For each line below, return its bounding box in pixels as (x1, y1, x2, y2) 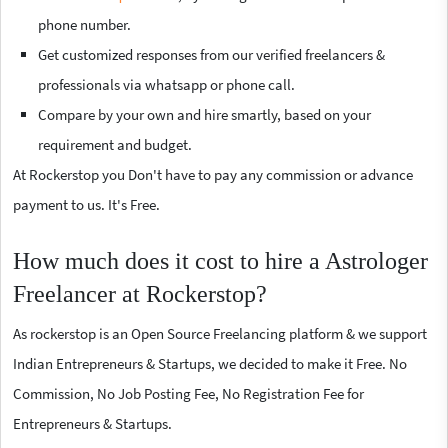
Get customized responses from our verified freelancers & (38, 44, 385, 64)
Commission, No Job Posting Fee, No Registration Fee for (13, 383, 364, 403)
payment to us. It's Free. (13, 194, 160, 214)
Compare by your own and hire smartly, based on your (38, 104, 371, 124)
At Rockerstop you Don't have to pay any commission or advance (13, 164, 413, 184)
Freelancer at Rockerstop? (13, 280, 267, 307)
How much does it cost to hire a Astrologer (13, 247, 428, 274)
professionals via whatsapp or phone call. (38, 74, 295, 94)
